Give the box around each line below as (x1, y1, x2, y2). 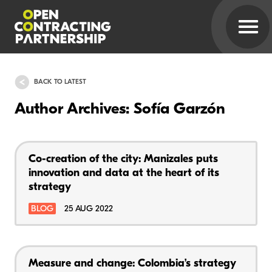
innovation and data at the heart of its (29, 167, 219, 179)
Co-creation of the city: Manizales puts (29, 153, 218, 165)
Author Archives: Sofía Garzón (15, 101, 225, 118)
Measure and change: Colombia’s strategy (29, 257, 236, 270)
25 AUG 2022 (64, 204, 113, 214)
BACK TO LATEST (34, 78, 86, 86)
